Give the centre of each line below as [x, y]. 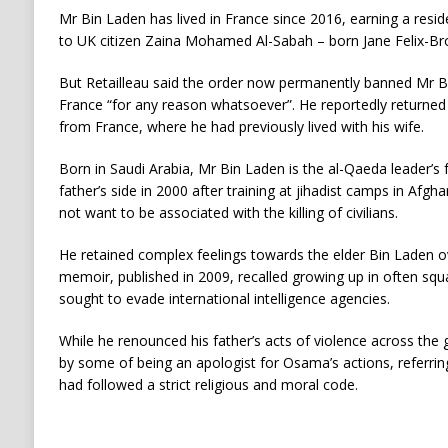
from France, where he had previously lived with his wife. [241, 127]
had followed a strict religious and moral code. [208, 385]
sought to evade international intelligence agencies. [224, 299]
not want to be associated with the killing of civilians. [228, 213]
